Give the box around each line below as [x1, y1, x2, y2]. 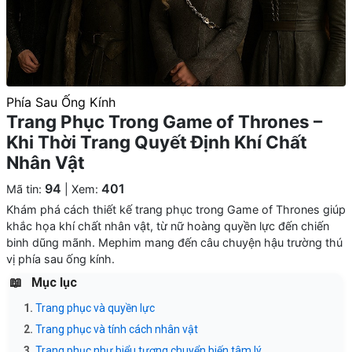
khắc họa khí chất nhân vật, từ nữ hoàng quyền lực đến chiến [6, 219, 329, 233]
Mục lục [31, 275, 77, 290]
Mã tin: [6, 182, 45, 196]
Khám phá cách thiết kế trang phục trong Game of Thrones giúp [6, 203, 346, 216]
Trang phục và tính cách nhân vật [35, 323, 198, 335]
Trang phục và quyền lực [35, 302, 155, 314]
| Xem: [61, 182, 101, 196]
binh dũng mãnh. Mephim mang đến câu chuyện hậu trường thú [6, 236, 343, 249]
